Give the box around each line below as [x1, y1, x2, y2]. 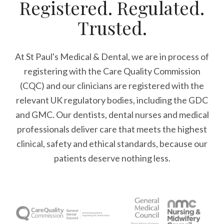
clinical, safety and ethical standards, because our [16, 138, 207, 149]
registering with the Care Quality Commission [23, 65, 200, 76]
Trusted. [77, 15, 147, 39]
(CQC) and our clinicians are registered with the [20, 80, 204, 91]
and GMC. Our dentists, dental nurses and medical [15, 109, 209, 120]
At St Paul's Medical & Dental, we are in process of [15, 51, 209, 62]
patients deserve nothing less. [53, 152, 170, 163]
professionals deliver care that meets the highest [17, 123, 207, 134]
